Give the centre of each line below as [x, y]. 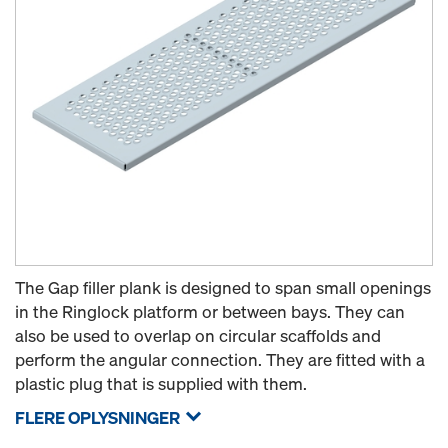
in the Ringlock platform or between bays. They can [210, 311]
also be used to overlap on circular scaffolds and [198, 335]
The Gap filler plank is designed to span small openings [223, 287]
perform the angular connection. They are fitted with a [220, 359]
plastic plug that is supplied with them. [161, 383]
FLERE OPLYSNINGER [97, 417]
